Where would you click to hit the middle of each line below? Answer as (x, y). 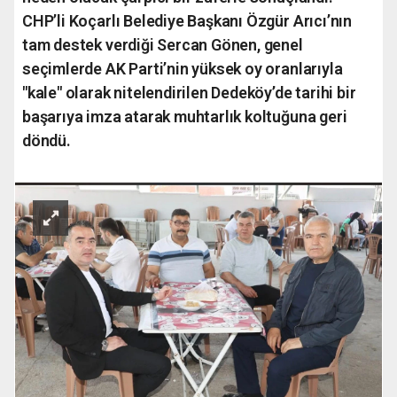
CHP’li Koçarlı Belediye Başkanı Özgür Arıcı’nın (187, 20)
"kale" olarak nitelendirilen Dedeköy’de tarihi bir (189, 92)
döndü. (47, 140)
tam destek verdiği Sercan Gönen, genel (163, 44)
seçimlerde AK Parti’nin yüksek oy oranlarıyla (183, 68)
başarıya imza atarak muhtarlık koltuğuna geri (185, 116)
